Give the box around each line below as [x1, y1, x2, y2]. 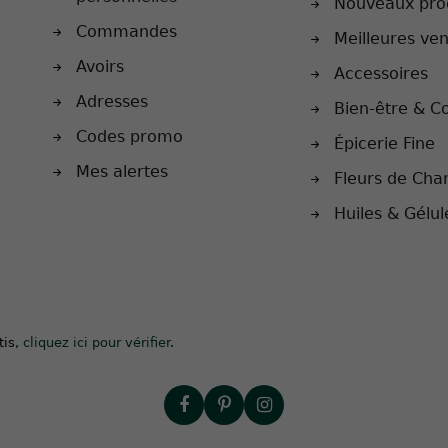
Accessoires [333, 63, 428, 83]
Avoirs [75, 56, 124, 76]
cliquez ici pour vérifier [23, 334, 170, 350]
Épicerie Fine [333, 133, 435, 153]
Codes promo [75, 126, 183, 146]
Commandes [75, 21, 177, 41]
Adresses [75, 91, 148, 111]
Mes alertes [75, 161, 168, 181]
